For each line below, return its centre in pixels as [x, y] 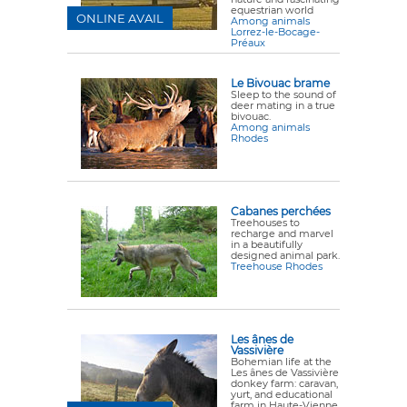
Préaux [248, 43]
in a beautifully [267, 244]
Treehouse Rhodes [277, 266]
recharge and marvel [282, 233]
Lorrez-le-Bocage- [275, 32]
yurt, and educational [282, 394]
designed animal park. [285, 255]
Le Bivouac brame [280, 83]
